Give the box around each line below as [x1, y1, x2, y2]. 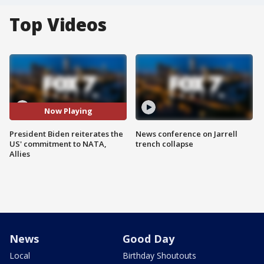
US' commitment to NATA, [9, 138, 107, 149]
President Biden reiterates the [9, 128, 123, 139]
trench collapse [136, 138, 193, 149]
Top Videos [9, 12, 107, 37]
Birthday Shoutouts [123, 249, 196, 261]
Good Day [123, 231, 174, 246]
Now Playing [44, 105, 93, 117]
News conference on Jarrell [136, 128, 237, 139]
